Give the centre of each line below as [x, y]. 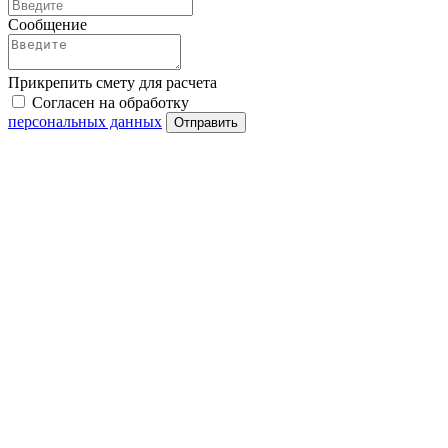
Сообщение [47, 24]
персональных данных [85, 121]
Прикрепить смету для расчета [112, 82]
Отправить [206, 122]
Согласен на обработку [110, 102]
